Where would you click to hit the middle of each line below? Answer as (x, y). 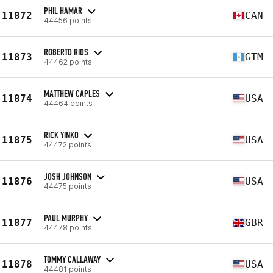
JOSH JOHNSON (68, 176)
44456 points (68, 20)
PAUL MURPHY (66, 218)
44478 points (68, 227)
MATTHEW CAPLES (72, 93)
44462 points (68, 62)
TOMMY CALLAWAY (72, 259)
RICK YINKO (61, 135)
